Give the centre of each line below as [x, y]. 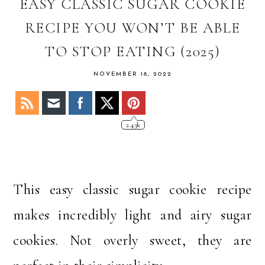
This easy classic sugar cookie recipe [132, 190]
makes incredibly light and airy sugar [132, 215]
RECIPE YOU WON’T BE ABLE [132, 28]
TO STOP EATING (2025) [132, 52]
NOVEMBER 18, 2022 [132, 75]
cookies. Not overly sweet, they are [132, 241]
